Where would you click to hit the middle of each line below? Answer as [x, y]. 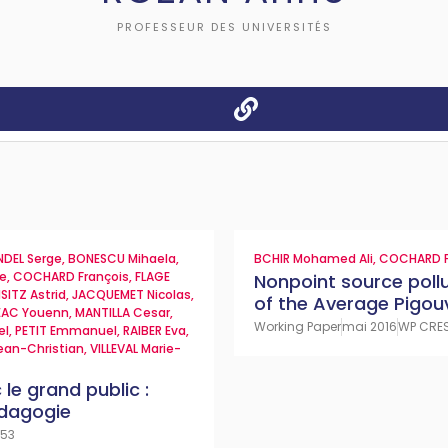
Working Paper [297, 326]
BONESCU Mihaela [122, 258]
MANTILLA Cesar [122, 312]
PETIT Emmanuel [66, 330]
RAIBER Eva [154, 330]
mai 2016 [369, 326]
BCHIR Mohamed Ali [313, 258]
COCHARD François [71, 276]
